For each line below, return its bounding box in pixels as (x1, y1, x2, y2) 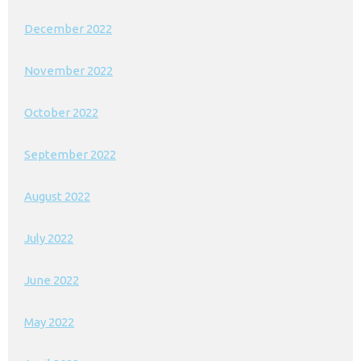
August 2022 (24, 189, 90, 203)
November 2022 (24, 64, 113, 77)
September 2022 (24, 147, 116, 161)
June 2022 (24, 273, 79, 287)
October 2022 (24, 106, 98, 119)
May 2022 (24, 315, 74, 329)
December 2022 (24, 22, 112, 35)
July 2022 (24, 231, 73, 245)
